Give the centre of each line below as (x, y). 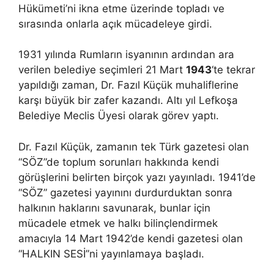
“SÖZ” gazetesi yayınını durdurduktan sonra (125, 192)
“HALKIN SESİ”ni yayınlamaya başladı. (111, 254)
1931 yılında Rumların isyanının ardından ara (126, 54)
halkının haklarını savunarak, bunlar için (114, 208)
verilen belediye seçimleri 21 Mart (102, 70)
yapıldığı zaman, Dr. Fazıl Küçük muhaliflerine (128, 85)
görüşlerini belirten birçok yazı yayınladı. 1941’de (137, 177)
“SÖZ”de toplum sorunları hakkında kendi (119, 162)
